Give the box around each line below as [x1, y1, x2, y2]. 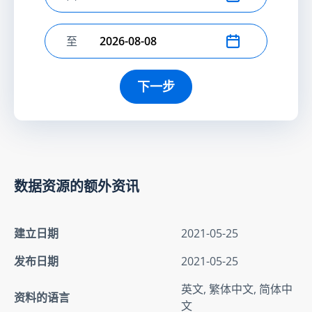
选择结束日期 [65, 40, 132, 56]
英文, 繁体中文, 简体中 [181, 281, 292, 297]
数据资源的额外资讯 [14, 176, 139, 196]
